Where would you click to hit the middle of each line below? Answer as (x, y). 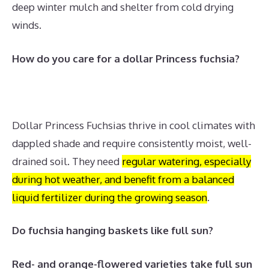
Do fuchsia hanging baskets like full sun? (113, 230)
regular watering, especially (186, 161)
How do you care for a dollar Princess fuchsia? (126, 58)
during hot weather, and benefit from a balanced (123, 179)
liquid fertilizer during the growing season (110, 197)
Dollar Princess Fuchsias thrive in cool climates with (134, 125)
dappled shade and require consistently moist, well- (132, 143)
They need (97, 161)
